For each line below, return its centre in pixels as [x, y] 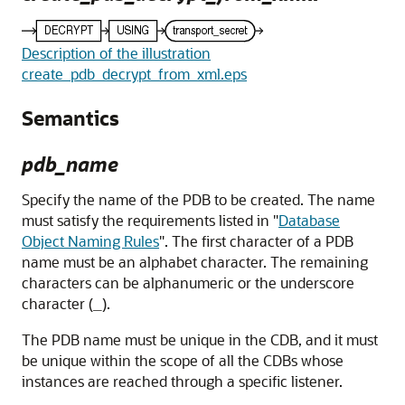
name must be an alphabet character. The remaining [195, 261]
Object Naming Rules [90, 240]
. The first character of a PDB [259, 240]
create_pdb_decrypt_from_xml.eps [134, 73]
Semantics [71, 118]
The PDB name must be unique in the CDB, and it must [200, 339]
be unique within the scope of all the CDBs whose [183, 360]
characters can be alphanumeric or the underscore [188, 282]
